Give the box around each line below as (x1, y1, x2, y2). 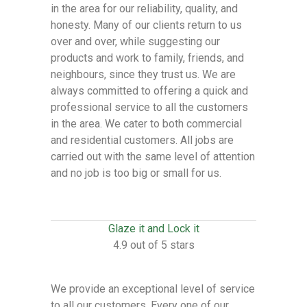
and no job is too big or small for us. (51, 167, 221, 180)
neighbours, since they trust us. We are (51, 68, 236, 81)
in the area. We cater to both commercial (51, 117, 242, 130)
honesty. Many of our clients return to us (51, 19, 242, 32)
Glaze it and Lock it (108, 222, 199, 235)
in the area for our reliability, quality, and (51, 2, 238, 15)
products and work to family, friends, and (51, 51, 244, 64)
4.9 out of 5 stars (112, 238, 195, 251)
